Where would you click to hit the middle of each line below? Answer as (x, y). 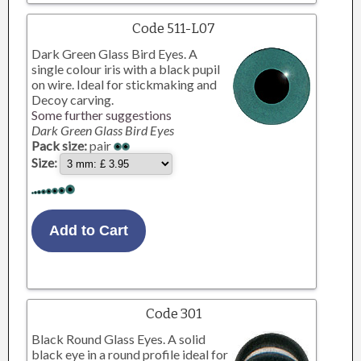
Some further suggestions (102, 115)
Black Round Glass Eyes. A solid (119, 339)
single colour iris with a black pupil (126, 69)
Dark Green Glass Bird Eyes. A (115, 54)
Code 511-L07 (173, 29)
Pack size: (60, 145)
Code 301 (173, 314)
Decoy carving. (73, 100)
